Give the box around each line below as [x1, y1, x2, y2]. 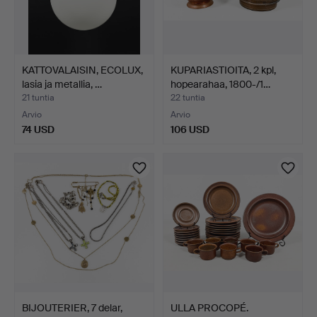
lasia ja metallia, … [22, 77, 102, 91]
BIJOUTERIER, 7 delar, [22, 301, 122, 314]
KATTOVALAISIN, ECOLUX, [22, 63, 143, 76]
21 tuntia [22, 91, 54, 103]
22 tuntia [171, 91, 205, 103]
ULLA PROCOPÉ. [171, 301, 248, 314]
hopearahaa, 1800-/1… [171, 77, 270, 91]
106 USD [171, 122, 209, 136]
